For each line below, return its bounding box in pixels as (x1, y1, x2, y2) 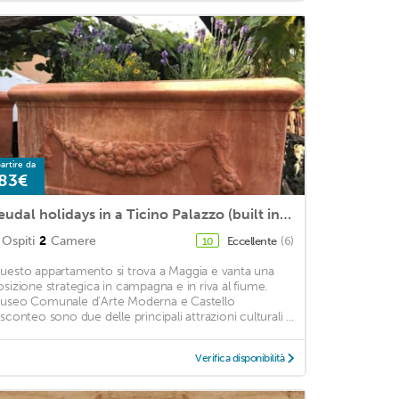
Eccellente (226, 233, 280, 248)
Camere (50, 232, 96, 248)
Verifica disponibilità (195, 351, 285, 364)
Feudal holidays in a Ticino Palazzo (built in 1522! (279, 205, 291, 223)
